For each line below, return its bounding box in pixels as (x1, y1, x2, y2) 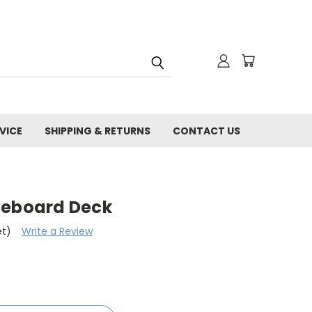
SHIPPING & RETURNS (45, 124, 150, 138)
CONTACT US (173, 124, 240, 138)
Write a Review (21, 224, 93, 238)
